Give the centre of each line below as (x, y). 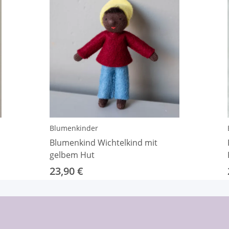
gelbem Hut (72, 155)
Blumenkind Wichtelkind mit (104, 142)
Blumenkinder (74, 128)
